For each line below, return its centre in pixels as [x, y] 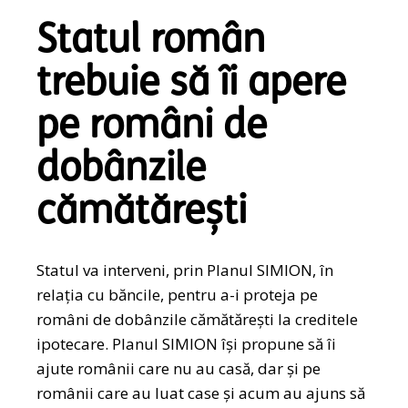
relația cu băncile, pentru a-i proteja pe [178, 295]
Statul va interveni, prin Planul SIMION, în [185, 270]
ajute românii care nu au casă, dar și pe [179, 369]
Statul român [151, 43]
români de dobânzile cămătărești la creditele [198, 320]
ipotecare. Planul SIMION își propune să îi [187, 344]
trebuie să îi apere [192, 86]
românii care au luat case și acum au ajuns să [201, 393]
